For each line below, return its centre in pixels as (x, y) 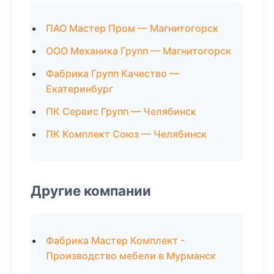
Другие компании (91, 191)
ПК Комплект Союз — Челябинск (126, 134)
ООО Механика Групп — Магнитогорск (139, 51)
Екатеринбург (80, 89)
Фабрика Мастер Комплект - (115, 240)
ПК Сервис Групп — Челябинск (121, 111)
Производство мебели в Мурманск (131, 256)
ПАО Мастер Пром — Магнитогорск (132, 28)
